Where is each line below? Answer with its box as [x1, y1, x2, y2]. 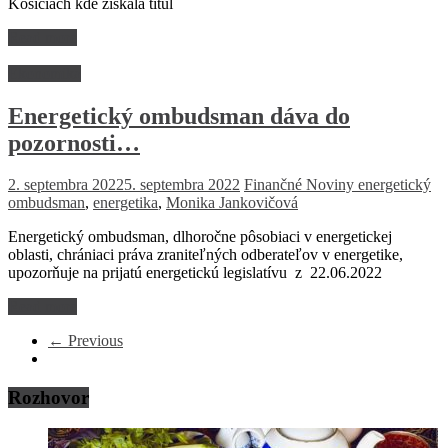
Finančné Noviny [244, 176, 358, 194]
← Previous [48, 332, 123, 350]
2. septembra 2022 [8, 176, 124, 194]
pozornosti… [8, 129, 140, 156]
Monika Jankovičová [166, 194, 298, 212]
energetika [93, 194, 158, 212]
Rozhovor [8, 387, 89, 409]
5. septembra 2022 [124, 176, 240, 194]
